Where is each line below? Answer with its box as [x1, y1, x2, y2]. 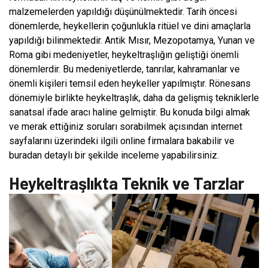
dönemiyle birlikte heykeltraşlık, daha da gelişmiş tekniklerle [9, 92, 259, 103]
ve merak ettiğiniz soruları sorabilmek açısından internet [9, 120, 242, 132]
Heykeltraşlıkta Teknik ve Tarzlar [9, 172, 244, 193]
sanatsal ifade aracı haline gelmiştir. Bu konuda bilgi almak [9, 106, 250, 118]
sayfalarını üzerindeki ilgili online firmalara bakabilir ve [9, 135, 234, 147]
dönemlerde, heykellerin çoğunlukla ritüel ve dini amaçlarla [9, 20, 251, 32]
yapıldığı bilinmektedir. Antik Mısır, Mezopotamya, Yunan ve [9, 34, 255, 46]
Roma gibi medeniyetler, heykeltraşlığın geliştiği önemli [9, 48, 239, 60]
